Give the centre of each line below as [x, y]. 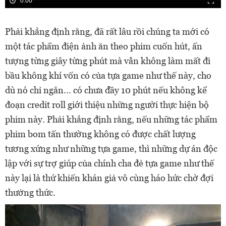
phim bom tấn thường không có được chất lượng [100, 134]
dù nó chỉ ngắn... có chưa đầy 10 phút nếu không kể [106, 90]
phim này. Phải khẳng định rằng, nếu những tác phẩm [111, 119]
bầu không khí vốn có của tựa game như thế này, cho [108, 75]
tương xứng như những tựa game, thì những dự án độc [111, 148]
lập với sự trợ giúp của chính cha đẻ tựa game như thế [109, 163]
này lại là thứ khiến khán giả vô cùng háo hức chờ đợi [109, 178]
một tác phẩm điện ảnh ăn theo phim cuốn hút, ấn [104, 46]
